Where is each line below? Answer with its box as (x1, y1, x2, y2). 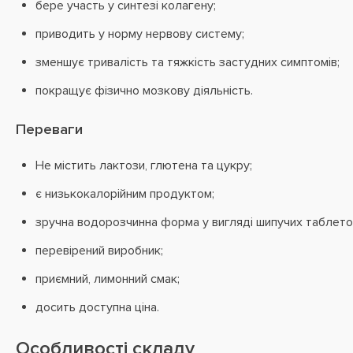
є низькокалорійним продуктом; (35, 186, 214, 202)
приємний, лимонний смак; (35, 271, 180, 287)
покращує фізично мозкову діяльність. (35, 83, 253, 98)
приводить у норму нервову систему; (35, 26, 244, 42)
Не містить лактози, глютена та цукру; (35, 158, 252, 173)
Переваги (16, 121, 83, 139)
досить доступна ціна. (35, 299, 159, 315)
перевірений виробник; (35, 243, 163, 258)
